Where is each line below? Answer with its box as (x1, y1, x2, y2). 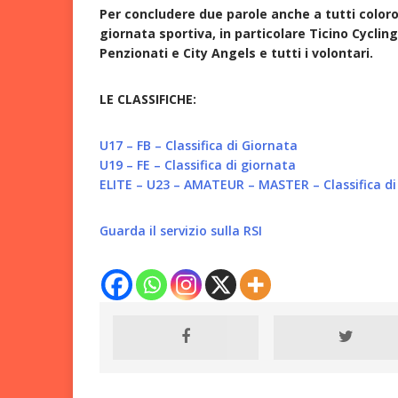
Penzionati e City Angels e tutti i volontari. (99, 44, 373, 61)
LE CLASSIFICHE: (99, 90, 196, 107)
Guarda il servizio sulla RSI (99, 221, 262, 239)
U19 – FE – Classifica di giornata (99, 155, 296, 173)
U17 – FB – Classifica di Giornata (99, 136, 298, 154)
